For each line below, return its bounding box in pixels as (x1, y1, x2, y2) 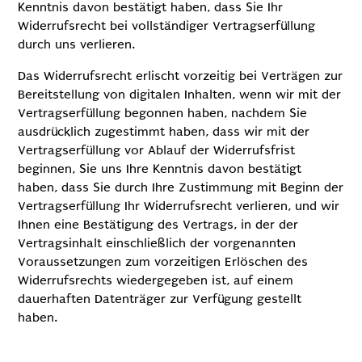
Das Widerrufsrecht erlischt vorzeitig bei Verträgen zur (18, 69, 343, 83)
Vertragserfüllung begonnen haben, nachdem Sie (18, 106, 308, 120)
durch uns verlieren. (18, 37, 136, 52)
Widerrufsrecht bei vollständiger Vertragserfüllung (18, 19, 316, 33)
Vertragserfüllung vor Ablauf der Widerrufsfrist (18, 143, 296, 158)
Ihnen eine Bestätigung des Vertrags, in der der (18, 217, 299, 232)
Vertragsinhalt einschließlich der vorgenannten (18, 236, 297, 250)
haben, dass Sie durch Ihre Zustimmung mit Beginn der (18, 180, 344, 195)
